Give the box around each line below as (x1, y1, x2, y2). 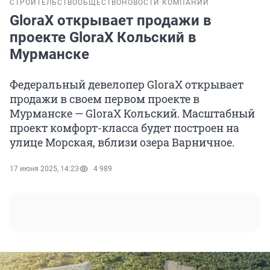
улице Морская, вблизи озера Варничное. (10, 135, 234, 150)
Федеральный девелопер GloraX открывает (10, 77, 243, 92)
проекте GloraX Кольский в (10, 29, 196, 46)
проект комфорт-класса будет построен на (10, 121, 239, 136)
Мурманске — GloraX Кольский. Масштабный (10, 106, 255, 121)
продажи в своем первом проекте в (10, 92, 199, 107)
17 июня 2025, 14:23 (10, 165, 79, 174)
